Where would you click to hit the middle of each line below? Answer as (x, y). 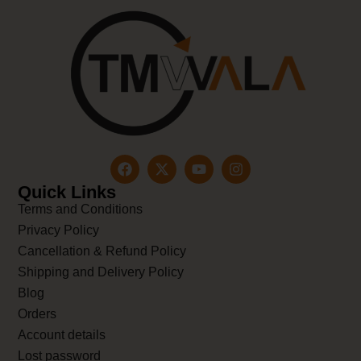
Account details (62, 335)
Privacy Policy (59, 230)
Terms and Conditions (81, 210)
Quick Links (67, 193)
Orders (37, 314)
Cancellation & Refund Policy (102, 251)
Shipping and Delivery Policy (101, 272)
